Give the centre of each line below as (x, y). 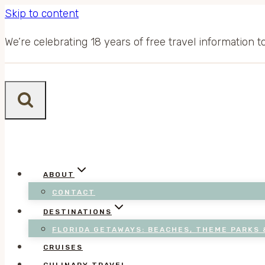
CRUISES (63, 247)
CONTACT (74, 192)
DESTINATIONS (77, 212)
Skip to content (42, 14)
